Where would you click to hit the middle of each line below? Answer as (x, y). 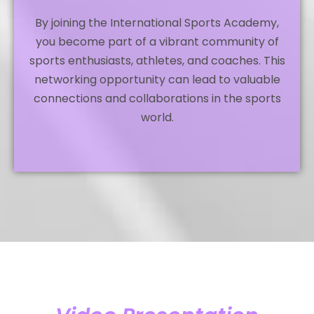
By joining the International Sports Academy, (157, 22)
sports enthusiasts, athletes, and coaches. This (157, 60)
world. (157, 117)
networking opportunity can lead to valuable (157, 79)
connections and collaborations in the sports (157, 98)
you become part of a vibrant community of (157, 41)
